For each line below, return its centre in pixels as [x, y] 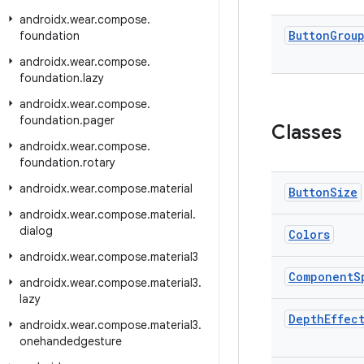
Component [321, 277]
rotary [99, 162]
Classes [307, 132]
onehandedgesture [71, 341]
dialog [36, 231]
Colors [309, 234]
